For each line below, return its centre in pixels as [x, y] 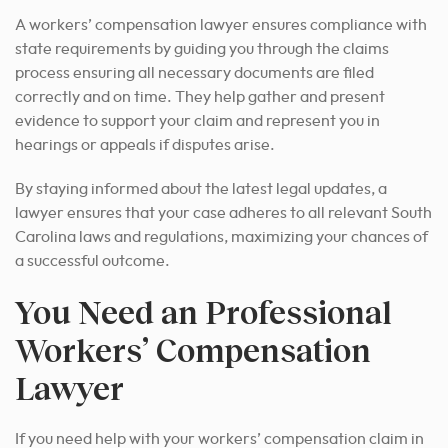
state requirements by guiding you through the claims [202, 49]
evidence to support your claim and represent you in [197, 121]
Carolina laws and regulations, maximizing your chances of [221, 237]
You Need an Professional [203, 312]
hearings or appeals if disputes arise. [145, 145]
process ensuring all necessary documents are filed [194, 73]
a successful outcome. [92, 261]
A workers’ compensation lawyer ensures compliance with [221, 25]
